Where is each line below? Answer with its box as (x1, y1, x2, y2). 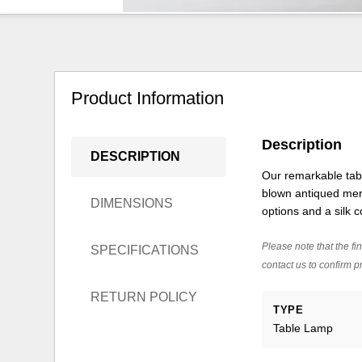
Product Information (71, 88, 225, 109)
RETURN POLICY (90, 290, 198, 304)
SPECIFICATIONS (90, 243, 200, 257)
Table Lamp (273, 322, 334, 335)
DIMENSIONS (90, 196, 174, 210)
